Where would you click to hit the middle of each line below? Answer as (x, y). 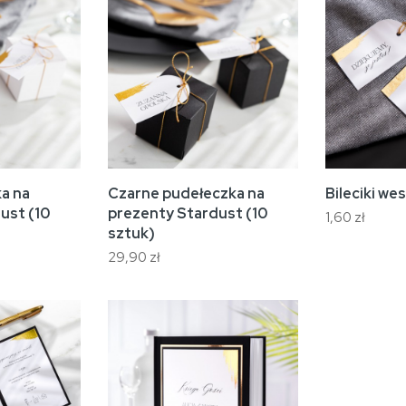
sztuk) (131, 233)
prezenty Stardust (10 (188, 213)
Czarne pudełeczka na (186, 193)
